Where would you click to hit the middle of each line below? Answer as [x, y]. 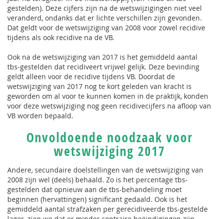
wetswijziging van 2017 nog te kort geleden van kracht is [99, 86]
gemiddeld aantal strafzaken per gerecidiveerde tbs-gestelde [108, 209]
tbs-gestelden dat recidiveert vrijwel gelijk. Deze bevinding [103, 67]
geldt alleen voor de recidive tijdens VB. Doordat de [91, 77]
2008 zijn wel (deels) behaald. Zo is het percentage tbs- [98, 180]
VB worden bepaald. [40, 116]
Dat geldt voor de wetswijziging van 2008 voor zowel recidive [106, 28]
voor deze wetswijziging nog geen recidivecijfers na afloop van [109, 106]
